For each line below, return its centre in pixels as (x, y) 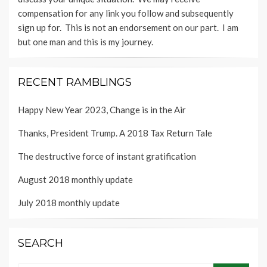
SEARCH (41, 243)
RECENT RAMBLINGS (75, 83)
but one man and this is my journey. (86, 42)
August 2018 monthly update (75, 180)
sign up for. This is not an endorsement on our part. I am (128, 28)
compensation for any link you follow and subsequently (126, 13)
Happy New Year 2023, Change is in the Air (102, 110)
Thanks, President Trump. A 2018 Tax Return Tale (115, 133)
